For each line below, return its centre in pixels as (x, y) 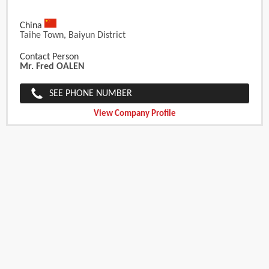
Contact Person (49, 57)
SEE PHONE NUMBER (91, 94)
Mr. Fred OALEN (52, 67)
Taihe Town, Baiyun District (73, 36)
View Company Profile (134, 114)
